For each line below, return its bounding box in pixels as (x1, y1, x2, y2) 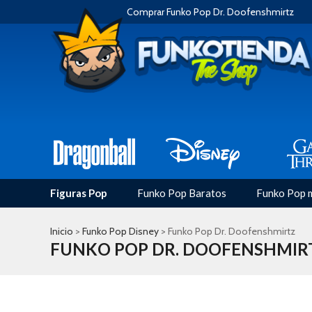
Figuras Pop (50, 187, 107, 199)
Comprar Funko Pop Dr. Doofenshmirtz (127, 6, 294, 18)
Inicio (50, 225, 73, 237)
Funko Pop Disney (82, 225, 159, 237)
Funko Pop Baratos (137, 187, 226, 199)
